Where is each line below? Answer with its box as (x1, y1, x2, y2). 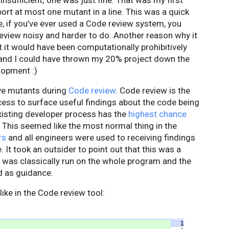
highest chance (128, 109, 187, 119)
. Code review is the (116, 85, 190, 96)
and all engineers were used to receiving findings (6, 132, 195, 143)
